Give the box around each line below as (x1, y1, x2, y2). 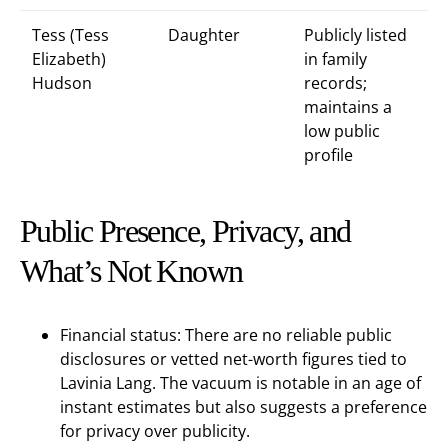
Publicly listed (304, 24, 407, 46)
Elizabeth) (32, 48, 106, 70)
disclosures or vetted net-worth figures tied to (60, 348, 407, 370)
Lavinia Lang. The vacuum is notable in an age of (60, 372, 421, 394)
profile (304, 144, 353, 166)
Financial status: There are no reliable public (60, 324, 392, 346)
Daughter (168, 24, 240, 46)
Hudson (32, 72, 92, 94)
